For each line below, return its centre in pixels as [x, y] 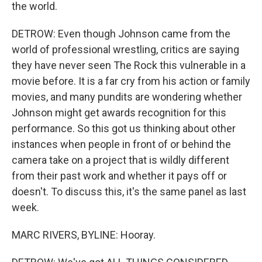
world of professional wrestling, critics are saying [125, 49]
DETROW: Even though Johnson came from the [121, 33]
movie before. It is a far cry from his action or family [131, 81]
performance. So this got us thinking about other [124, 128]
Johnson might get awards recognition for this [119, 112]
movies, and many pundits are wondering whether [127, 96]
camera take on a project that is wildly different [120, 160]
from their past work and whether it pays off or [119, 175]
